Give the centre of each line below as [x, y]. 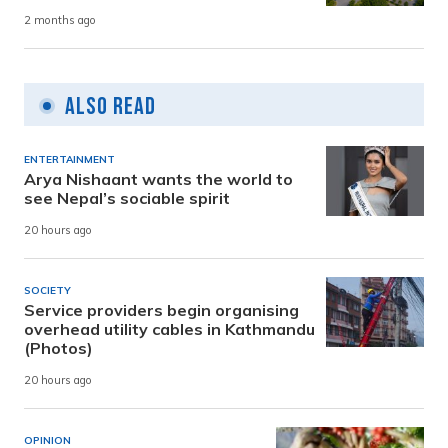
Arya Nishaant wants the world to [158, 179]
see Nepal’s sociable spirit [127, 198]
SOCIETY [47, 291]
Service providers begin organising [161, 310]
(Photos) [58, 348]
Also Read [110, 107]
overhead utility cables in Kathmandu [169, 329]
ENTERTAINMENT [69, 160]
